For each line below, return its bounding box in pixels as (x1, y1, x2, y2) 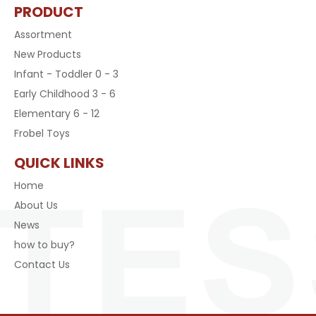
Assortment (14, 28, 72, 42)
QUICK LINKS (14, 153, 104, 173)
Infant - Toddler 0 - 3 (14, 67, 119, 81)
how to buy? (14, 238, 75, 252)
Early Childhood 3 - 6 (14, 87, 116, 101)
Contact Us (14, 257, 70, 272)
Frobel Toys (14, 126, 70, 140)
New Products (14, 47, 81, 61)
